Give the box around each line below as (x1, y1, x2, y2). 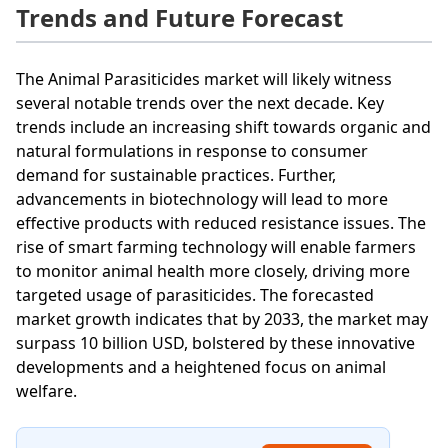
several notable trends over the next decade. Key (16, 91, 384, 114)
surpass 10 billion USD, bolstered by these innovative (16, 331, 415, 354)
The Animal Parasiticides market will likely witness (16, 67, 392, 90)
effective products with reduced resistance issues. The (16, 211, 426, 234)
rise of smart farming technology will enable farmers (16, 235, 416, 258)
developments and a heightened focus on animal (16, 355, 386, 378)
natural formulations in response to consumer (16, 139, 368, 162)
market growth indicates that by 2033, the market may (16, 307, 428, 330)
